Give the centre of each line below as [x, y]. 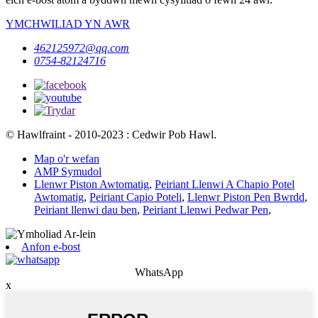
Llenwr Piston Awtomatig [92, 184]
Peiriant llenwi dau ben [86, 209]
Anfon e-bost [51, 246]
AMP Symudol [68, 171]
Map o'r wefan [67, 158]
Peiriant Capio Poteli [136, 197]
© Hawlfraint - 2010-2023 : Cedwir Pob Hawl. [111, 134]
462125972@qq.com [82, 48]
